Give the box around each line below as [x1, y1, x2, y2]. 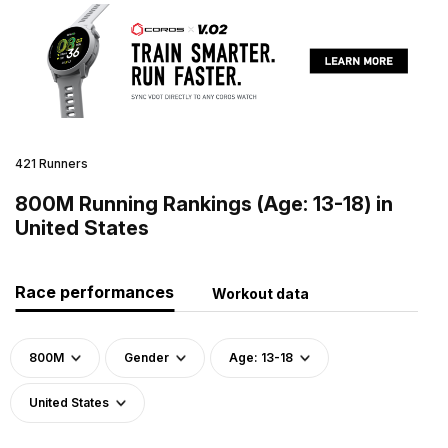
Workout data [212, 284, 309, 302]
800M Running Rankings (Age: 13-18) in [15, 191, 393, 216]
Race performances [15, 281, 174, 302]
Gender [124, 349, 169, 365]
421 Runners [15, 155, 88, 171]
